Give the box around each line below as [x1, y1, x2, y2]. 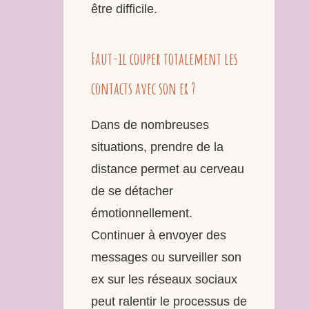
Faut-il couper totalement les [91, 48, 238, 69]
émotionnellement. [91, 206, 192, 220]
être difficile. [91, 1, 157, 16]
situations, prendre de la [91, 139, 223, 154]
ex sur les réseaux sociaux [91, 272, 237, 286]
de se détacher [91, 183, 173, 198]
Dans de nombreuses [91, 117, 209, 132]
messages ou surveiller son [91, 250, 241, 264]
